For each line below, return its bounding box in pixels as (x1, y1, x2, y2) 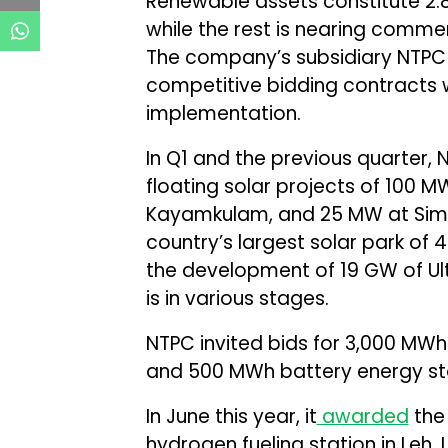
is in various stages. (145, 285, 329, 312)
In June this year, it (145, 403, 317, 430)
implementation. (145, 100, 301, 127)
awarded (316, 403, 409, 430)
